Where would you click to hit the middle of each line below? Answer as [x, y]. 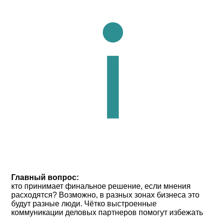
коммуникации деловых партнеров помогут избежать [107, 212]
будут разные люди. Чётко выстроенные [84, 204]
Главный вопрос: [45, 177]
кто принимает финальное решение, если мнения [101, 186]
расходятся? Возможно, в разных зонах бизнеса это [105, 195]
